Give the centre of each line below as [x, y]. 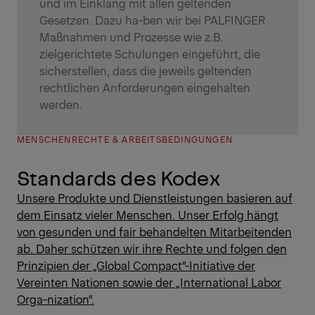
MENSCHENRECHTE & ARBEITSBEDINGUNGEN [125, 140]
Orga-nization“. [56, 299]
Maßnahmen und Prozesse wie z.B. [131, 37]
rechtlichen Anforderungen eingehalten [145, 88]
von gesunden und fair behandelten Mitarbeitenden [154, 232]
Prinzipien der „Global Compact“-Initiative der [136, 265]
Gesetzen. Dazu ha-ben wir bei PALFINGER [153, 20]
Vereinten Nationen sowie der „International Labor [149, 282]
